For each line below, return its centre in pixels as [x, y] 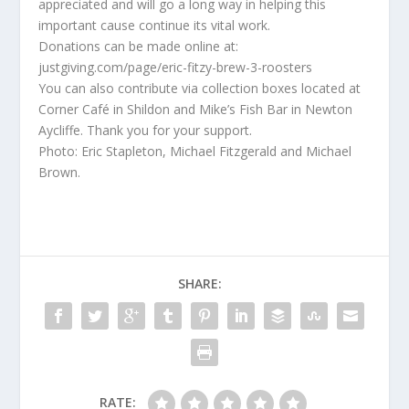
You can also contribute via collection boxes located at [200, 88]
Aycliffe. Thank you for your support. [146, 130]
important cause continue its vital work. [155, 25]
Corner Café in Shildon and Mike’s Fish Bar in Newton [196, 109]
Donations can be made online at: [139, 46]
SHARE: [200, 283]
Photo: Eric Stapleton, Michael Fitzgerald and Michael [195, 151]
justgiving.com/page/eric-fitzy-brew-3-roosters [176, 67]
